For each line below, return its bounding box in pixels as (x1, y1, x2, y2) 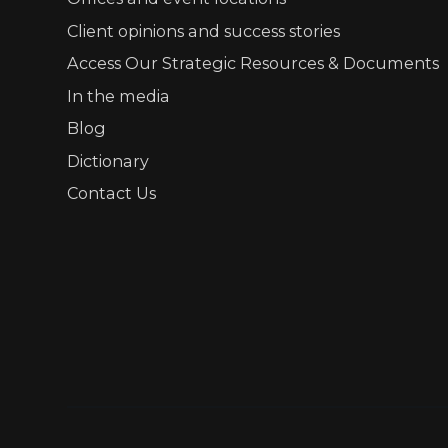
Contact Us (67, 183, 157, 204)
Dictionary (67, 150, 150, 171)
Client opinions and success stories (67, 20, 341, 41)
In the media (67, 85, 171, 106)
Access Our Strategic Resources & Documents (67, 53, 440, 74)
